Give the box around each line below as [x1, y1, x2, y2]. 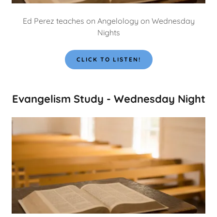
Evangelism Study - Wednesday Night [12, 92, 205, 106]
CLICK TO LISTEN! [76, 56, 141, 63]
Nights [97, 27, 120, 37]
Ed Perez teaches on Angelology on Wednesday [22, 15, 195, 26]
